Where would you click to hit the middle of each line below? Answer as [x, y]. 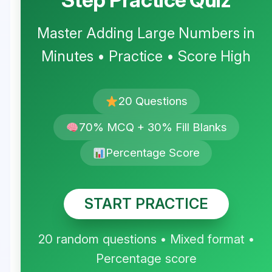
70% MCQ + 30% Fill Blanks [153, 127]
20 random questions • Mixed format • [146, 239]
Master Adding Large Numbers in [146, 33]
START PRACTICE [146, 204]
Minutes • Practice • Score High [146, 56]
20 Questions [153, 101]
